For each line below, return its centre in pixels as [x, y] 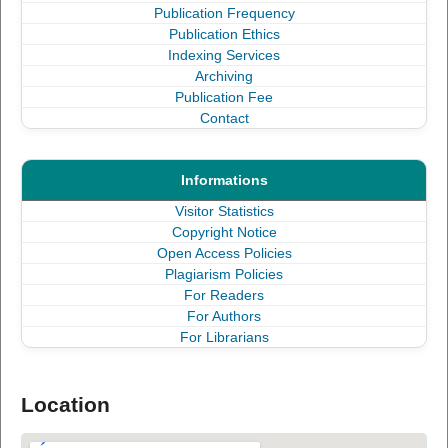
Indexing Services [224, 55]
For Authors [224, 316]
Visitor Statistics [224, 211]
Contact [224, 118]
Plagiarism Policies [224, 274]
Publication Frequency [224, 13]
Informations [224, 180]
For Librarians [224, 337]
